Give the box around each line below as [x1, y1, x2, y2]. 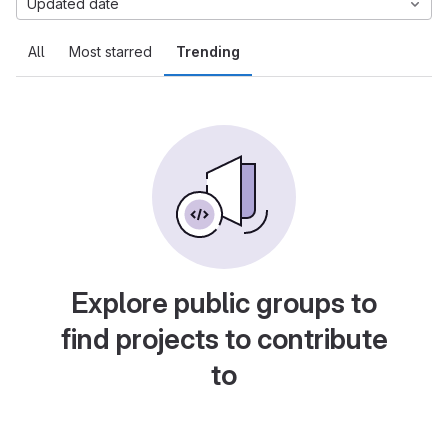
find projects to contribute [60, 322, 388, 356]
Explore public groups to [71, 286, 377, 320]
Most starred [69, 43, 152, 60]
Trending [176, 43, 240, 60]
